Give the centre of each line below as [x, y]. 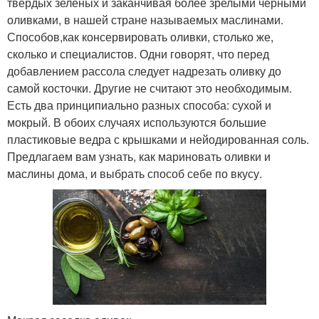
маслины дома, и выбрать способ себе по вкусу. [135, 174]
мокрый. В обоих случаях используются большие [137, 122]
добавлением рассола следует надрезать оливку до [144, 71]
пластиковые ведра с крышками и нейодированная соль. [158, 140]
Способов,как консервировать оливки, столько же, [140, 37]
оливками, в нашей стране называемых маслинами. [145, 20]
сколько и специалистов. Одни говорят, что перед [138, 54]
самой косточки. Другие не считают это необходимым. [150, 88]
